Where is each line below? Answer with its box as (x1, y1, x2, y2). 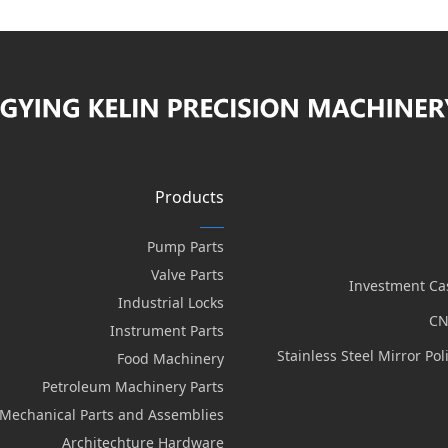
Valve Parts (150, 265, 224, 284)
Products (154, 186, 224, 208)
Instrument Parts (109, 321, 224, 340)
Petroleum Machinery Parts (41, 377, 224, 396)
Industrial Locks (117, 293, 224, 312)
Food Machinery (116, 349, 224, 368)
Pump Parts (146, 237, 224, 256)
